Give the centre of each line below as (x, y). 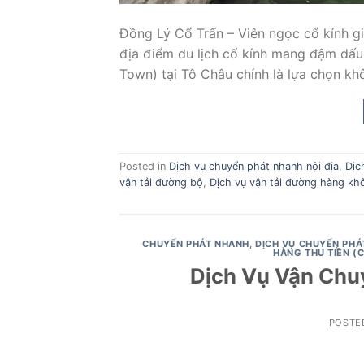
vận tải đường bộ (161, 183)
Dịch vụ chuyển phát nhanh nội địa (254, 167)
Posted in (144, 167)
